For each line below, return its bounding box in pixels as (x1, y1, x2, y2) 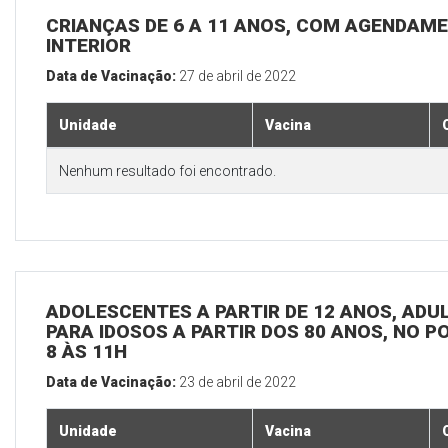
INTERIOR (46, 34, 131, 58)
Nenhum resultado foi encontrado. (59, 163, 276, 180)
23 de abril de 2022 (179, 374, 296, 391)
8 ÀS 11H (46, 340, 127, 364)
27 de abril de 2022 (179, 68, 296, 85)
